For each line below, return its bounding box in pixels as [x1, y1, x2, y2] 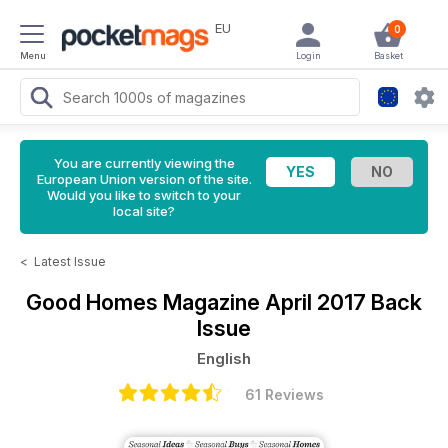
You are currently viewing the [53, 155, 235, 171]
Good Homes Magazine [26, 289, 265, 315]
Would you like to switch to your [47, 187, 241, 203]
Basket [373, 50, 403, 61]
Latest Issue [34, 254, 106, 269]
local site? [113, 203, 175, 219]
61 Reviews [244, 386, 324, 403]
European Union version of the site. [36, 171, 252, 187]
